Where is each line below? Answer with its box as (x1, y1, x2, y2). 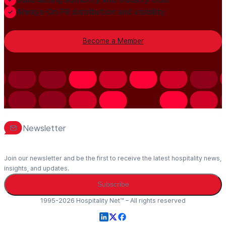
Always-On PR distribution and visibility (16, 7, 165, 17)
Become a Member (82, 37, 144, 45)
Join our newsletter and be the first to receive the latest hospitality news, (4, 154, 221, 162)
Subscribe (97, 180, 129, 189)
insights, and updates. (4, 164, 69, 172)
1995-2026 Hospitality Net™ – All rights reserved (40, 196, 186, 204)
